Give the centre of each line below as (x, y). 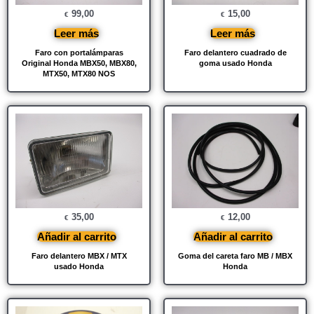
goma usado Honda (235, 63)
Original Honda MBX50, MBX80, (79, 63)
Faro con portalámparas (79, 52)
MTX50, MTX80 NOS (79, 73)
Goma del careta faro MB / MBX (235, 256)
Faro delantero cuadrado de (235, 52)
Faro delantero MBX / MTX (79, 256)
